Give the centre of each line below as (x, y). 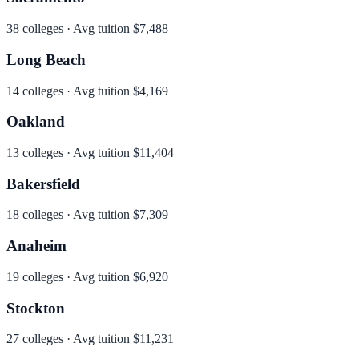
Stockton (36, 308)
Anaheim (36, 246)
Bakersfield (43, 184)
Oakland (36, 122)
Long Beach (46, 59)
